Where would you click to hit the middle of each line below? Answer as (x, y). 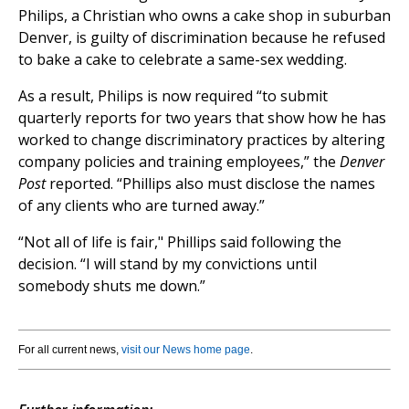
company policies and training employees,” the (179, 162)
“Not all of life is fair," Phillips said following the (180, 242)
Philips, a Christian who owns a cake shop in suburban (204, 16)
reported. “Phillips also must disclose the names (210, 184)
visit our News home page (186, 350)
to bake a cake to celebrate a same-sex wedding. (183, 60)
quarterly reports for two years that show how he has (202, 118)
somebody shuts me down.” (112, 286)
